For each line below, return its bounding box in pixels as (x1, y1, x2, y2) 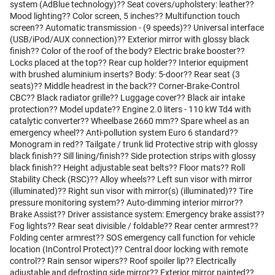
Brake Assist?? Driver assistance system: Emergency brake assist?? (10, 209, 265, 220)
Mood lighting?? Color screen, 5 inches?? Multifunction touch (10, 11, 240, 21)
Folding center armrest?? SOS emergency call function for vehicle (10, 233, 255, 243)
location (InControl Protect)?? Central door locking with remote (10, 244, 248, 255)
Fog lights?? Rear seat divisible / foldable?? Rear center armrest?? (10, 221, 258, 231)
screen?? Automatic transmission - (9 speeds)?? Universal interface (10, 23, 264, 33)
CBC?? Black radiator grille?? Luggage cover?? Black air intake (10, 93, 245, 103)
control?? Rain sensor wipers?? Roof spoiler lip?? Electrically (10, 256, 236, 266)
